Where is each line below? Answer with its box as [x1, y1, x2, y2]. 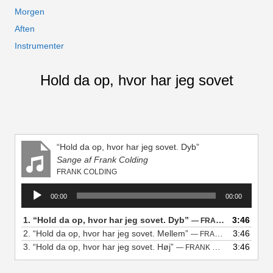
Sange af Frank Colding [57, 155, 148, 165]
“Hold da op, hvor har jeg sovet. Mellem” [33, 229, 191, 238]
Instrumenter [15, 41, 64, 51]
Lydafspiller [21, 184, 64, 194]
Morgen [15, 7, 44, 16]
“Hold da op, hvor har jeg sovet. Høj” [33, 242, 176, 252]
